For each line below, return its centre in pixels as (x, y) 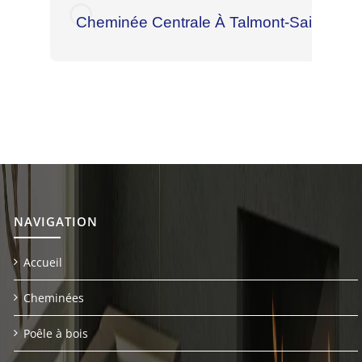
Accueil (43, 262)
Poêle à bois (56, 333)
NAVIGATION (56, 221)
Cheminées (54, 297)
